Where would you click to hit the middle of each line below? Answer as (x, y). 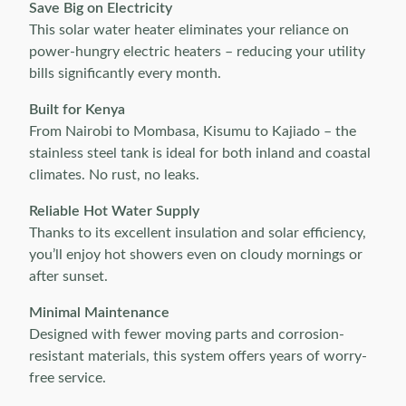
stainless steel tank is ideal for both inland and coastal (200, 153)
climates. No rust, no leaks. (114, 175)
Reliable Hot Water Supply (114, 211)
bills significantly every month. (125, 73)
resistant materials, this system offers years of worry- (198, 356)
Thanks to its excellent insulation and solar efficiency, (198, 233)
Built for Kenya (77, 110)
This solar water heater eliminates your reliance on (189, 30)
